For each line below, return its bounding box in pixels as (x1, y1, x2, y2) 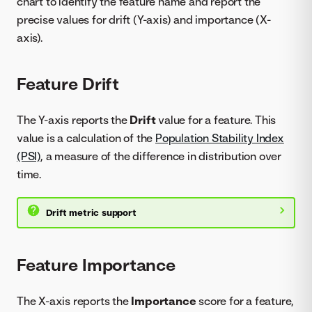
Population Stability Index (155, 130, 284, 145)
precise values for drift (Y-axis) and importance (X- (17, 13, 271, 27)
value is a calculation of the (17, 130, 156, 145)
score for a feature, (196, 294, 295, 309)
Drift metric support (45, 207, 136, 219)
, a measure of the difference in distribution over (40, 148, 281, 163)
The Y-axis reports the (17, 112, 130, 127)
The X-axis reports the (17, 294, 132, 309)
